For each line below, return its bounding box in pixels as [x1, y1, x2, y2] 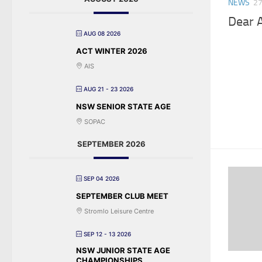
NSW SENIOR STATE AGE [76, 101, 171, 111]
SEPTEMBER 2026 [77, 139, 146, 149]
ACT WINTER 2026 [76, 46, 147, 56]
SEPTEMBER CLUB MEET [76, 191, 168, 201]
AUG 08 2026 [84, 29, 120, 37]
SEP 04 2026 [84, 174, 119, 182]
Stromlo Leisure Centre [82, 206, 154, 215]
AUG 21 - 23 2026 [84, 85, 133, 92]
